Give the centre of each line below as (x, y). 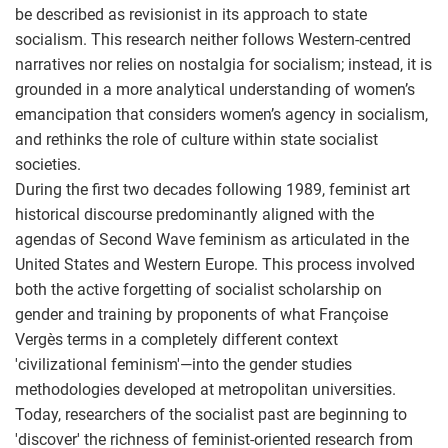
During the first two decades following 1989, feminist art (212, 189)
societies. (48, 164)
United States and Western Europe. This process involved (215, 264)
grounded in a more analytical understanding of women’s (215, 89)
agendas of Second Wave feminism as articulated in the (212, 239)
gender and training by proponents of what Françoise (201, 314)
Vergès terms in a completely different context (176, 339)
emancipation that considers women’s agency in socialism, (221, 114)
